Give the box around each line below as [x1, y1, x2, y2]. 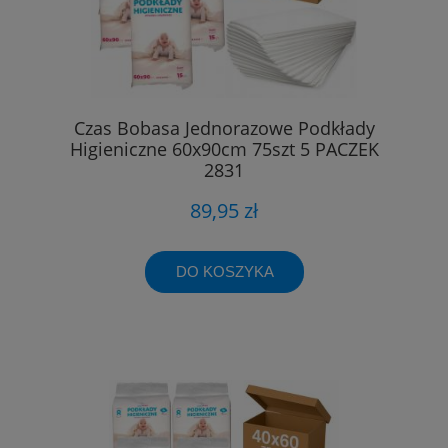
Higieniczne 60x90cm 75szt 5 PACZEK [69, 137, 379, 162]
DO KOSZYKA [175, 262, 274, 280]
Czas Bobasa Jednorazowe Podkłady [73, 116, 375, 141]
